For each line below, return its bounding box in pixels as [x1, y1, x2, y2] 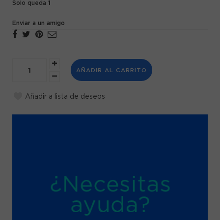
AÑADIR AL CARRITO [76, 68, 147, 74]
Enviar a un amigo [12, 20, 65, 26]
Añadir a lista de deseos [25, 93, 106, 100]
